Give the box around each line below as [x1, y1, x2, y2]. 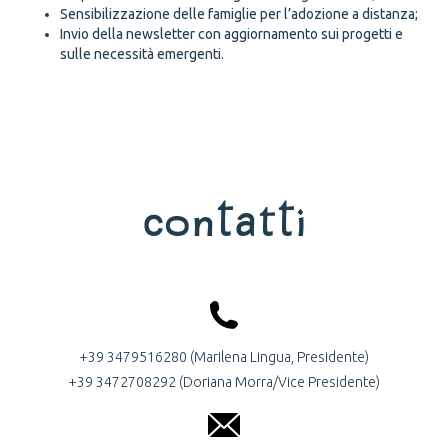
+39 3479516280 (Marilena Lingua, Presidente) [79, 349, 369, 366]
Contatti [141, 200, 307, 242]
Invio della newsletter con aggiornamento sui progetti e [60, 26, 403, 43]
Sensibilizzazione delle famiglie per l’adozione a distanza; [60, 6, 418, 23]
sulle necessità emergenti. [60, 46, 224, 63]
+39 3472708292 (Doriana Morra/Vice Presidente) [68, 374, 380, 391]
